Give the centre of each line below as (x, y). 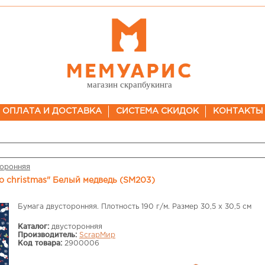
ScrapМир (97, 235)
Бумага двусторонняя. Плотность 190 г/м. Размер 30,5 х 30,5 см (135, 207)
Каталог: (33, 226)
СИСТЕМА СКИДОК (157, 111)
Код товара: (40, 243)
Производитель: (47, 235)
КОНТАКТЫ (238, 111)
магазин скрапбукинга (129, 85)
